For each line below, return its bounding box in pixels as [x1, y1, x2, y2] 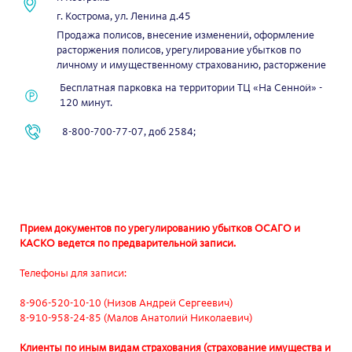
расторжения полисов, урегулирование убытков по [57, 45, 302, 56]
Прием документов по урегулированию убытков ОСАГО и [20, 223, 301, 234]
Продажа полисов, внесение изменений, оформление [57, 30, 315, 41]
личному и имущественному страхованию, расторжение [57, 60, 327, 71]
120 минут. [60, 97, 113, 108]
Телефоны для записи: [20, 268, 127, 279]
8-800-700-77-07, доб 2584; [62, 126, 196, 137]
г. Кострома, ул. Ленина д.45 [57, 11, 192, 22]
